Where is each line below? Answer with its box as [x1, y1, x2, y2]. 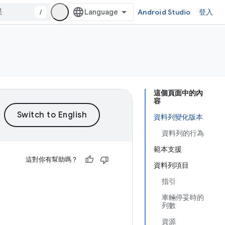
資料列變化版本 [154, 113, 203, 122]
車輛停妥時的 [162, 193, 204, 202]
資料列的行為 [162, 129, 204, 138]
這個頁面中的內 [154, 88, 203, 97]
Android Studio [138, 8, 191, 17]
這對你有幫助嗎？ [26, 155, 78, 164]
